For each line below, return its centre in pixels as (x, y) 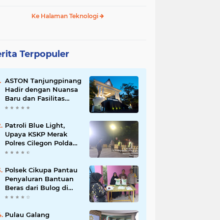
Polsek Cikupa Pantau (41, 170)
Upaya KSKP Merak (36, 134)
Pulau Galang (27, 215)
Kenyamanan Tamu (38, 116)
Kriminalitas (25, 161)
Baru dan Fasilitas (35, 98)
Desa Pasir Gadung (37, 197)
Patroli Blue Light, (35, 125)
